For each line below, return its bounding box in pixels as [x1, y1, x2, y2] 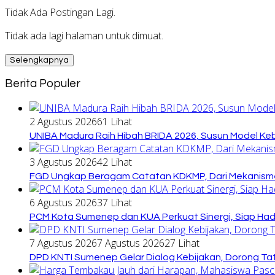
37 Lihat [97, 195, 132, 209]
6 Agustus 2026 [29, 195, 97, 209]
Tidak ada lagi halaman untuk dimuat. [5, 29, 163, 43]
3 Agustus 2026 [29, 155, 97, 169]
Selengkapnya [10, 56, 69, 65]
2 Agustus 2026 [29, 114, 97, 128]
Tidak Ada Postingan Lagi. [5, 6, 115, 20]
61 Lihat [97, 114, 132, 128]
